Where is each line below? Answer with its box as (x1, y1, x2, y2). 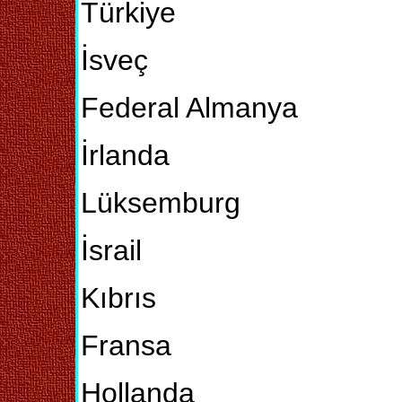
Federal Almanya (81, 92, 298, 124)
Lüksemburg (81, 187, 240, 219)
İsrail (81, 234, 142, 267)
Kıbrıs (81, 282, 156, 314)
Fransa (81, 329, 171, 362)
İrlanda (81, 139, 170, 171)
